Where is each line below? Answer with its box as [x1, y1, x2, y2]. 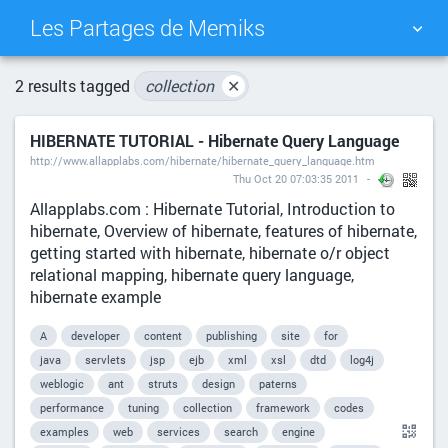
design [202, 376, 235, 392]
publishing [206, 328, 257, 344]
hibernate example [30, 286, 161, 308]
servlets [85, 352, 126, 368]
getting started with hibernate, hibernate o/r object [30, 242, 390, 264]
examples [40, 424, 89, 440]
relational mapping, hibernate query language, [30, 264, 354, 286]
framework [256, 400, 310, 416]
